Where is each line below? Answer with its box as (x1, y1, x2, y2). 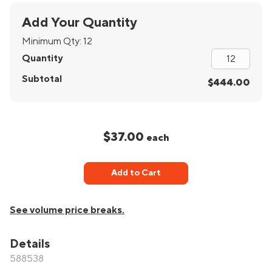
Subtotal (22, 73, 62, 84)
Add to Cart (110, 168, 161, 178)
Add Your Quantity (22, 15, 137, 30)
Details (10, 237, 50, 251)
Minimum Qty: (22, 35, 83, 47)
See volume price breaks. (10, 205, 124, 216)
